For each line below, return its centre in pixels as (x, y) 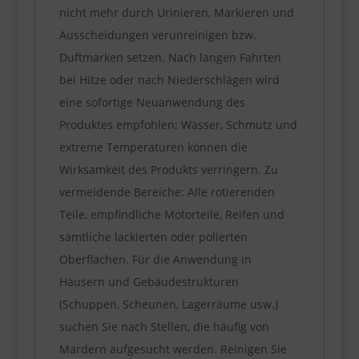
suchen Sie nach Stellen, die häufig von (164, 326)
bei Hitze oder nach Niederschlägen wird (169, 79)
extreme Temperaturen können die (153, 147)
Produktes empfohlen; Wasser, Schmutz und (178, 124)
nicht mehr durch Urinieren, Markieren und (176, 12)
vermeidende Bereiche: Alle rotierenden (167, 192)
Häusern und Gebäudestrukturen (149, 281)
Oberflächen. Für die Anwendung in (155, 259)
